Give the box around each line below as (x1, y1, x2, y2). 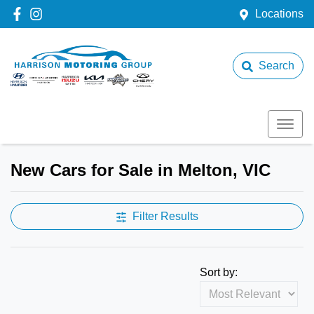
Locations (255, 8, 303, 20)
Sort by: (200, 266, 238, 278)
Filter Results (132, 210, 198, 222)
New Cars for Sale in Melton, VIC (11, 161, 271, 179)
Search (259, 60, 294, 71)
